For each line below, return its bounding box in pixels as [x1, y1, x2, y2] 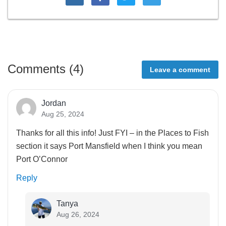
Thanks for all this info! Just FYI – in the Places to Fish [16, 129, 209, 138]
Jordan [41, 99, 66, 108]
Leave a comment [150, 66, 210, 74]
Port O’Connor [16, 155, 68, 164]
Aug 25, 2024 [41, 110, 84, 119]
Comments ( [8, 62, 73, 76]
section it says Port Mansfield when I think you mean [16, 142, 202, 151]
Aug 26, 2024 [56, 210, 99, 219]
